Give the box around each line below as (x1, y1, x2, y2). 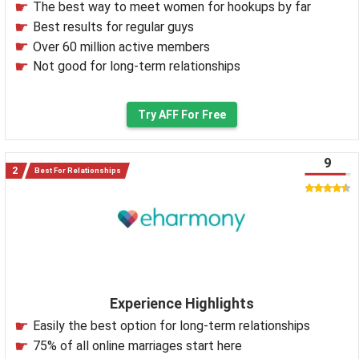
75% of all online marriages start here (33, 337, 242, 353)
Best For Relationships (34, 166, 121, 175)
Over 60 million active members (33, 38, 210, 54)
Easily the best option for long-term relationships (33, 318, 310, 334)
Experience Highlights (110, 295, 254, 313)
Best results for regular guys (33, 18, 194, 34)
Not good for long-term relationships (33, 58, 240, 75)
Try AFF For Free (138, 108, 226, 122)
